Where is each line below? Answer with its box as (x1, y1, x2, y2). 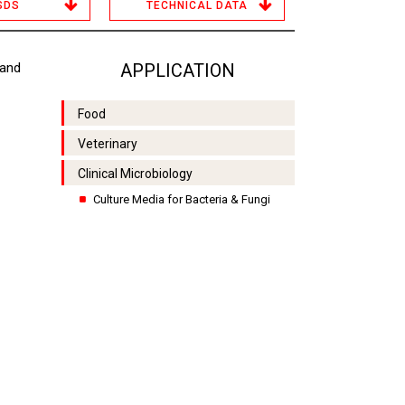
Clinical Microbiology (77, 166, 193, 181)
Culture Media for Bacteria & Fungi (92, 193, 270, 206)
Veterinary (77, 137, 137, 151)
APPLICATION (120, 60, 236, 81)
